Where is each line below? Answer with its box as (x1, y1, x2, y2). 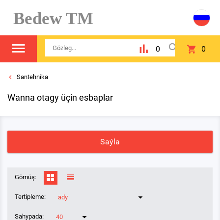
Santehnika (15, 73, 48, 81)
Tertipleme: (15, 193, 46, 200)
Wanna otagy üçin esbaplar (7, 92, 113, 103)
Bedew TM (4, 9, 93, 27)
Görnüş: (15, 173, 36, 181)
